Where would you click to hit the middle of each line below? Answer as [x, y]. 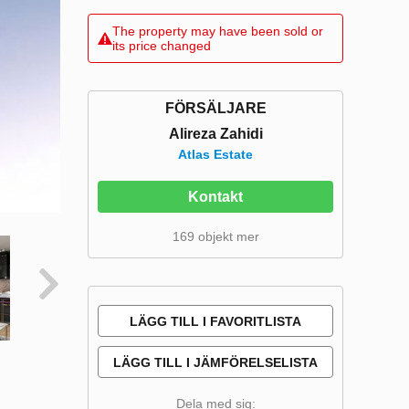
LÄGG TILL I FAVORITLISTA [215, 321]
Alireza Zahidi [215, 133]
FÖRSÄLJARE [215, 108]
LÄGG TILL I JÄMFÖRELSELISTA [215, 362]
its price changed [162, 45]
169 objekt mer [215, 236]
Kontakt [215, 196]
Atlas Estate [215, 154]
